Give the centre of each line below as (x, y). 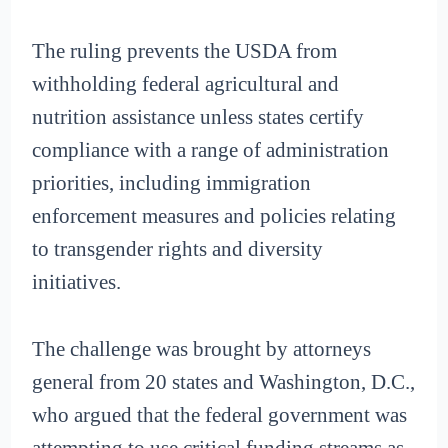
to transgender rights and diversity (178, 249)
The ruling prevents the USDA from (185, 51)
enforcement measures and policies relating (214, 216)
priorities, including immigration (172, 183)
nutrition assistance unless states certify (198, 117)
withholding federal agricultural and (186, 84)
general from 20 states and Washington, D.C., (224, 381)
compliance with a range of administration (211, 150)
